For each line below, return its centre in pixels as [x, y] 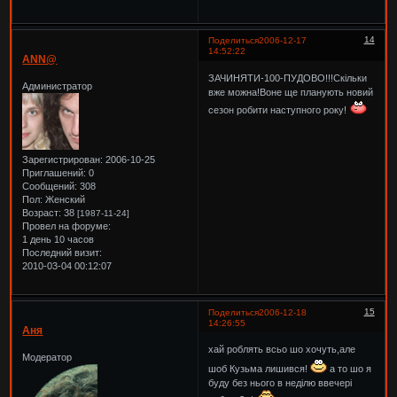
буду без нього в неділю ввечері [280, 383]
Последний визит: [62, 252]
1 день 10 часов [58, 239]
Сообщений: [50, 186]
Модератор [47, 357]
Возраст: [42, 212]
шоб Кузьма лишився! [260, 369]
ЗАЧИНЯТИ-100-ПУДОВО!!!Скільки [288, 78]
